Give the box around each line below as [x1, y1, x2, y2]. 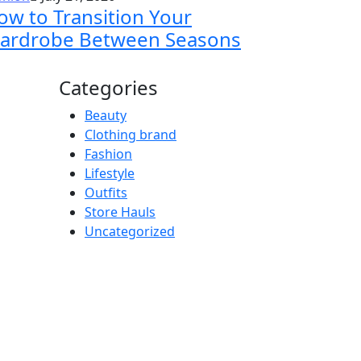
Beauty [85, 106, 127, 125]
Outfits [85, 184, 127, 202]
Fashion [85, 145, 132, 164]
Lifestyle [85, 164, 135, 183]
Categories [59, 74, 158, 102]
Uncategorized [85, 222, 175, 241]
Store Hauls [85, 203, 156, 222]
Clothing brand [85, 126, 176, 144]
